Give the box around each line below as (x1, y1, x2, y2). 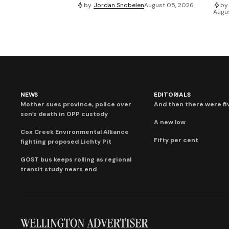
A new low (153, 118, 186, 127)
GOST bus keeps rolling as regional (20, 155, 131, 164)
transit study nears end (20, 165, 97, 174)
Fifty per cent (153, 136, 198, 145)
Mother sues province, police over (20, 100, 131, 109)
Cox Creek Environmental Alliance (20, 128, 129, 136)
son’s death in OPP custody (20, 110, 108, 119)
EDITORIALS (153, 90, 191, 99)
